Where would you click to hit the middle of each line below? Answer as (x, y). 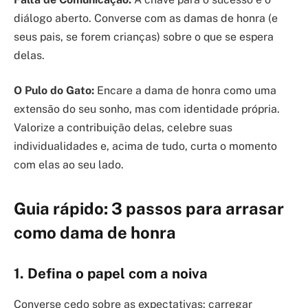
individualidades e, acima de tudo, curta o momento (145, 146)
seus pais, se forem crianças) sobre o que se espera (144, 36)
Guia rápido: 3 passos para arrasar (149, 208)
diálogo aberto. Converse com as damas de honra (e (146, 18)
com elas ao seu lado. (69, 165)
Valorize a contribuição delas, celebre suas (123, 128)
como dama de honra (95, 232)
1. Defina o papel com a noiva (111, 274)
